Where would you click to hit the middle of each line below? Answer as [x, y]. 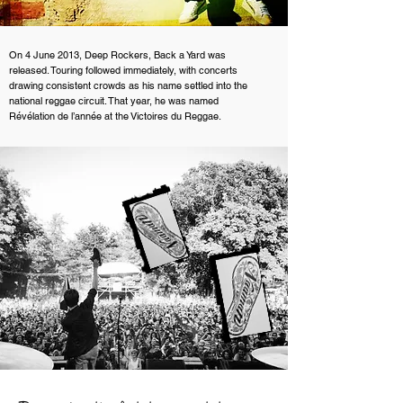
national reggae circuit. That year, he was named [114, 101]
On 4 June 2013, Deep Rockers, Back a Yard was [117, 55]
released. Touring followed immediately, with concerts [123, 70]
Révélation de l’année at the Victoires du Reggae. [115, 116]
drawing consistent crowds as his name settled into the [128, 85]
